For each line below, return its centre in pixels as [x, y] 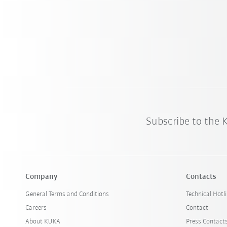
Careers [36, 208]
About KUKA [43, 221]
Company [42, 177]
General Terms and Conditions [67, 194]
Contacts [201, 177]
